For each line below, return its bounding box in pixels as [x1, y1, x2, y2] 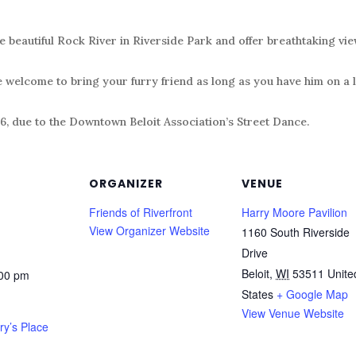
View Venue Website [242, 304, 344, 321]
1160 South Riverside [242, 223, 350, 240]
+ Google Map [277, 285, 348, 302]
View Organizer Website [89, 222, 210, 238]
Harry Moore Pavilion [242, 203, 347, 220]
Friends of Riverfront [89, 203, 192, 220]
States [242, 285, 273, 302]
